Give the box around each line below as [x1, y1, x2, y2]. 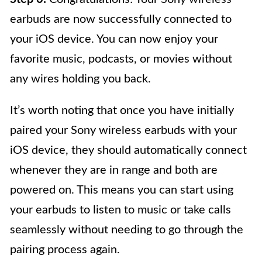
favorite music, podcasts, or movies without [10, 53, 232, 65]
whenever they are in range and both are [10, 164, 218, 177]
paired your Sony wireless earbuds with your [10, 125, 237, 137]
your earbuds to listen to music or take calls [10, 204, 231, 216]
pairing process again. [10, 244, 120, 256]
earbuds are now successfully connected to [10, 13, 232, 26]
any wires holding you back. [10, 73, 151, 85]
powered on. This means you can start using [10, 184, 233, 196]
